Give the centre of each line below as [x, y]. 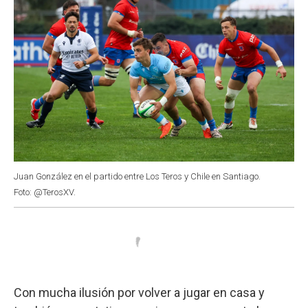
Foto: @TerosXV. [45, 192]
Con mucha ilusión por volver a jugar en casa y [139, 292]
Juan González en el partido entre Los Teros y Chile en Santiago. [137, 176]
